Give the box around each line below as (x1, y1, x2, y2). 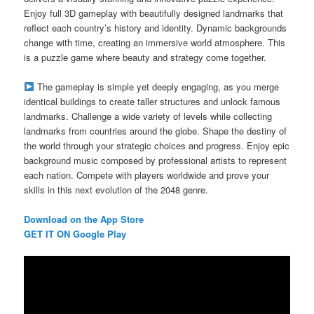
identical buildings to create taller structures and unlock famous (24, 94, 281, 108)
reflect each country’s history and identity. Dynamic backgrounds (24, 20, 287, 34)
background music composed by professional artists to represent (24, 153, 287, 167)
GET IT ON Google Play (24, 226, 127, 240)
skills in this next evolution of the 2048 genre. (24, 182, 209, 196)
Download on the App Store (24, 212, 144, 226)
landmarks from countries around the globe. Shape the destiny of (24, 123, 287, 137)
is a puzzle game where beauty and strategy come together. (24, 50, 267, 64)
